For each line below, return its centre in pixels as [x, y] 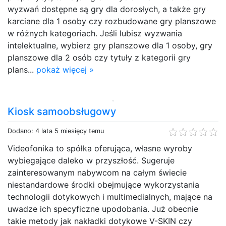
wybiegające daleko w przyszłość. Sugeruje [91, 160]
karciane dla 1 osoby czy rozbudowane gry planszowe [112, 21]
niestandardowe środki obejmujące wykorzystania [103, 184]
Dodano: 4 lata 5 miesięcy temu [56, 131]
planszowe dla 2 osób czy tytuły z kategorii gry [99, 57]
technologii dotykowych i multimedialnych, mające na [110, 196]
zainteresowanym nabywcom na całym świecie [97, 172]
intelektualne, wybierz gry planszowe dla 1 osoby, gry [110, 45]
